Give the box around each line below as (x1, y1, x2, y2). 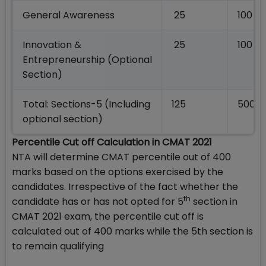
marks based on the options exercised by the (12, 165, 223, 179)
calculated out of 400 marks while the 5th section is (12, 224, 253, 239)
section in (191, 195, 237, 209)
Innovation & (23, 38, 81, 52)
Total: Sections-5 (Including (23, 97, 150, 112)
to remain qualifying (12, 239, 106, 254)
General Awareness (23, 8, 115, 23)
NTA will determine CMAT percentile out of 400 (12, 150, 231, 164)
